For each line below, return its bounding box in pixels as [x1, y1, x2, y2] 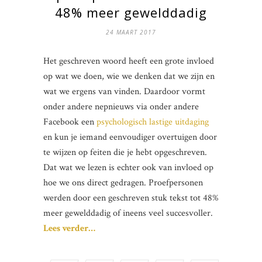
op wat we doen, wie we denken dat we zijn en [43, 70, 215, 82]
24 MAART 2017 [106, 27, 156, 36]
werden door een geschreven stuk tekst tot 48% [43, 191, 219, 204]
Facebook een [43, 115, 96, 128]
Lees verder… [43, 222, 95, 235]
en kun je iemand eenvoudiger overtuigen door [43, 130, 217, 143]
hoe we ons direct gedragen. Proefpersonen [43, 176, 203, 189]
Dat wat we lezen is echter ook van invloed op [43, 161, 213, 174]
